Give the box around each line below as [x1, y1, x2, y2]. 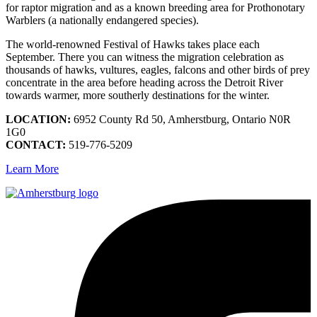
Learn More [6, 163, 59, 175]
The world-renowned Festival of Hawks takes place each [6, 38, 260, 51]
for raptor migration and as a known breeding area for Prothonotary [6, 1, 305, 14]
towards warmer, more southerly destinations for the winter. [6, 89, 270, 102]
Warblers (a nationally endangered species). [6, 14, 199, 27]
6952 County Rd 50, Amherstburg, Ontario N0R [71, 113, 291, 126]
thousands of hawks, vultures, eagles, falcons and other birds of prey [6, 64, 310, 76]
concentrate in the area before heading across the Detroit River [6, 76, 283, 89]
